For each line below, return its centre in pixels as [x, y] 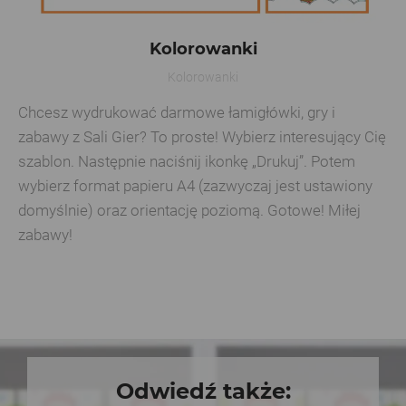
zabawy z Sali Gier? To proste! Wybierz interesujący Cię [202, 136]
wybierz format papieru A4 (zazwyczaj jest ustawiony [195, 185]
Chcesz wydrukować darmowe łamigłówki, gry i [177, 112]
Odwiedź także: [203, 391]
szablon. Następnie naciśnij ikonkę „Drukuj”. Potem [187, 161]
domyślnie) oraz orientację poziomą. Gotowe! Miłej [189, 210]
